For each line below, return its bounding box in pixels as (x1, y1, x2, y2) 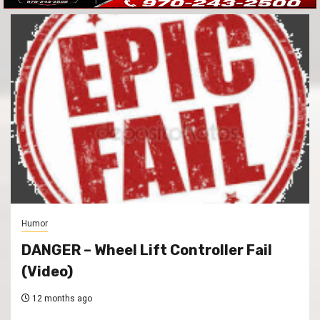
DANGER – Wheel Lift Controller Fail (21, 241, 272, 259)
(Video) (21, 263, 73, 281)
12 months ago (30, 294, 92, 304)
